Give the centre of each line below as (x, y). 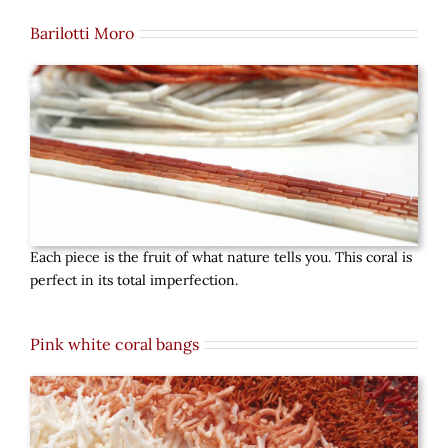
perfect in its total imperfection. (134, 279)
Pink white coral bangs (114, 343)
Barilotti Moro (82, 33)
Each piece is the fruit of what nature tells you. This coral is (221, 256)
